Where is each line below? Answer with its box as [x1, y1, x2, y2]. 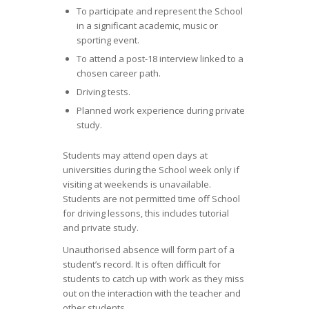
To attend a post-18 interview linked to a [76, 52, 243, 66]
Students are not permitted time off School [62, 192, 240, 206]
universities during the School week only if [62, 163, 239, 177]
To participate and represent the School [76, 5, 243, 18]
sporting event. [76, 34, 139, 47]
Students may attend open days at [62, 149, 208, 162]
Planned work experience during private [76, 104, 245, 117]
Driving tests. [76, 86, 130, 99]
